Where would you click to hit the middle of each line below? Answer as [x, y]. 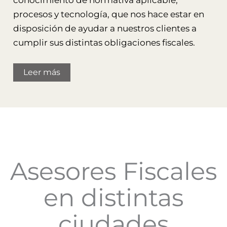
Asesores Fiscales [113, 171]
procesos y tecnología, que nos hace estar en [108, 14]
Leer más [42, 72]
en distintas [113, 197]
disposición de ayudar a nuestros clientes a [105, 28]
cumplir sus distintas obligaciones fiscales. [104, 42]
